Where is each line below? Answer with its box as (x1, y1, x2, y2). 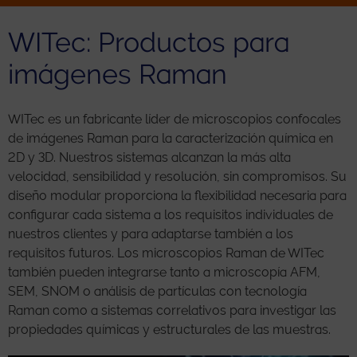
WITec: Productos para (8, 26, 289, 58)
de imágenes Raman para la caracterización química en (8, 131, 333, 146)
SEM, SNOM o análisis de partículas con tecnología (8, 284, 307, 299)
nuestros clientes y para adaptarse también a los (8, 226, 293, 241)
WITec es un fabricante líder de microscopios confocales (8, 112, 341, 127)
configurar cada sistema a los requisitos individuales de (8, 207, 333, 222)
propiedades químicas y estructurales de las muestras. (8, 322, 331, 337)
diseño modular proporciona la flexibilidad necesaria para (8, 188, 347, 203)
